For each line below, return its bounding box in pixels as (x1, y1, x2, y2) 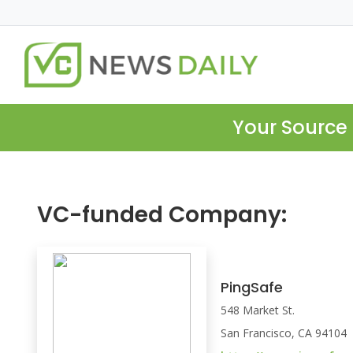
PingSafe (221, 277, 284, 298)
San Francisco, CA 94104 (221, 325, 347, 341)
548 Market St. (221, 303, 295, 318)
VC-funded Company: (37, 199, 287, 231)
